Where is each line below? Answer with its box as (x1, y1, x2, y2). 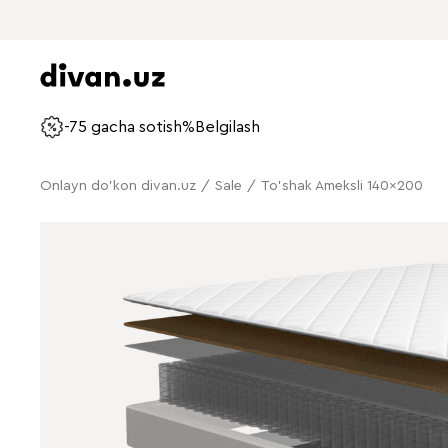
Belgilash (195, 119, 260, 135)
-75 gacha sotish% (64, 119, 195, 135)
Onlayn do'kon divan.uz (40, 179, 196, 193)
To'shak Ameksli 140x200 (261, 179, 423, 193)
